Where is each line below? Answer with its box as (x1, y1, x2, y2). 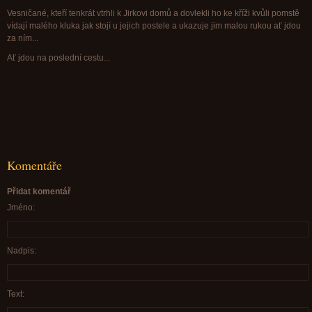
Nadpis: (7, 246, 36, 256)
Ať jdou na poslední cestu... (7, 53, 112, 63)
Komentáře (7, 157, 62, 173)
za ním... (7, 33, 40, 43)
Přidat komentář (7, 187, 71, 196)
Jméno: (7, 203, 35, 212)
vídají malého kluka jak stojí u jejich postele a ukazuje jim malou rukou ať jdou (7, 21, 301, 31)
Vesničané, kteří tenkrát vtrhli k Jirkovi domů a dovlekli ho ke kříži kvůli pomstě (7, 8, 299, 18)
